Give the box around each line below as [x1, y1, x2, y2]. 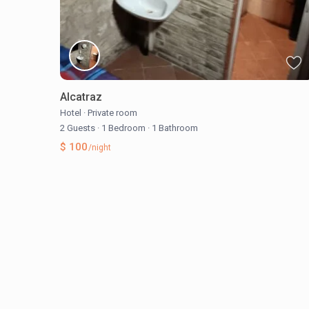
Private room [88, 107, 137, 118]
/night [86, 142, 111, 152]
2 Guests [60, 122, 97, 133]
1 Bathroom [150, 122, 198, 133]
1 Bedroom [99, 122, 148, 133]
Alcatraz [60, 90, 102, 103]
